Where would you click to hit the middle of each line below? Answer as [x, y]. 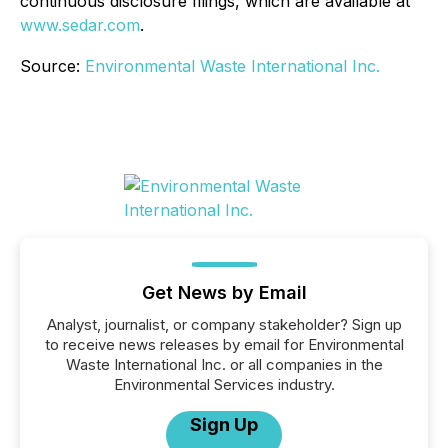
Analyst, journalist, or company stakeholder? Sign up [224, 324]
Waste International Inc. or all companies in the [224, 364]
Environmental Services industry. [224, 384]
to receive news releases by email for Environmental [224, 344]
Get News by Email [224, 292]
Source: [52, 66]
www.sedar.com [80, 25]
